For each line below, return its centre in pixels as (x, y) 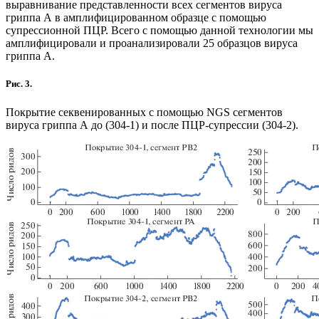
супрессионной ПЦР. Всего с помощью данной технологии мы (159, 31)
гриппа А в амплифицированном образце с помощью (136, 18)
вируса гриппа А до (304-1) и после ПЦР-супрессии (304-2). (152, 125)
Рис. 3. (19, 84)
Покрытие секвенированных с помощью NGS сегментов (144, 112)
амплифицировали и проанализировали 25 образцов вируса (152, 43)
